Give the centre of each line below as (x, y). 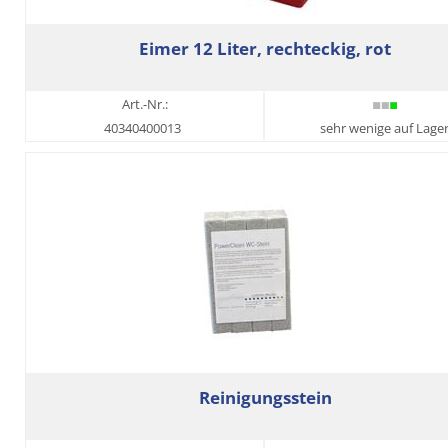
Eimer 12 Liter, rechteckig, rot (265, 49)
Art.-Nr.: (145, 104)
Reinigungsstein (265, 397)
